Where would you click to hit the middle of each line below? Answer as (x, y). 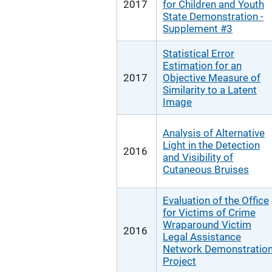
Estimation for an (202, 66)
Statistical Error (199, 53)
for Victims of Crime (209, 212)
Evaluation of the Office (216, 200)
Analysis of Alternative (214, 133)
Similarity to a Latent (210, 90)
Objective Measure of (212, 78)
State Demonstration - (213, 16)
